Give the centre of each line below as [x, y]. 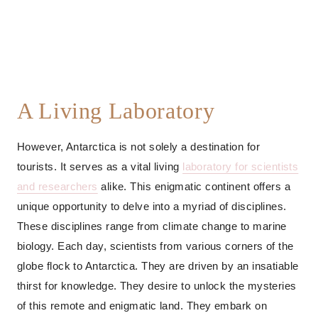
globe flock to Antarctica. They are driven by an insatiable [158, 266]
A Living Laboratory [116, 111]
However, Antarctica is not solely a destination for [138, 147]
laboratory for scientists [241, 167]
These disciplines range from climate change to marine [152, 226]
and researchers [57, 187]
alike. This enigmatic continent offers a [194, 187]
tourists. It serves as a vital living [100, 167]
